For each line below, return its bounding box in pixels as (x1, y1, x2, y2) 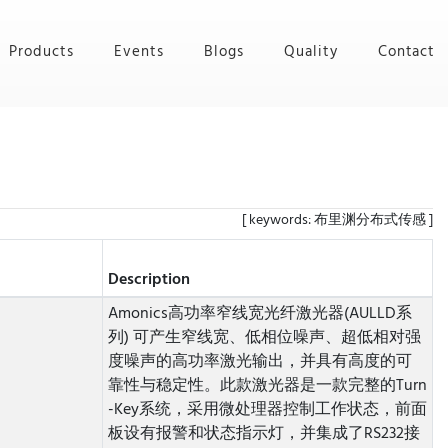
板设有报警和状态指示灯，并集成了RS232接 (107, 422, 420, 446)
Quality (283, 41, 338, 63)
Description (107, 268, 190, 292)
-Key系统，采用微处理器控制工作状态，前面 (107, 398, 427, 422)
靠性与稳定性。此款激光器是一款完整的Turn (107, 374, 427, 398)
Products (9, 41, 75, 63)
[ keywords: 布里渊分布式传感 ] (242, 210, 433, 231)
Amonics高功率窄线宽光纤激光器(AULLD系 (107, 302, 412, 326)
